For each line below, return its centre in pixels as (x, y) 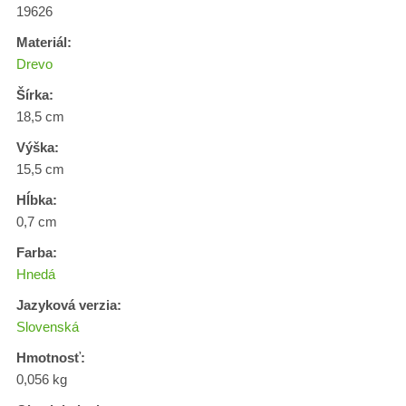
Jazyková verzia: (69, 305)
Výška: (38, 147)
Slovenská (48, 327)
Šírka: (35, 95)
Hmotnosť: (51, 358)
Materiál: (44, 42)
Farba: (37, 252)
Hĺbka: (37, 200)
